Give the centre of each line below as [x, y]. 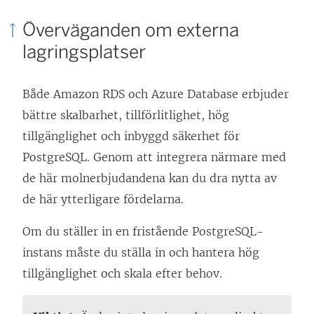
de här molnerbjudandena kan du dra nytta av [150, 178]
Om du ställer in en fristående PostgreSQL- [143, 232]
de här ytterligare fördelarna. [103, 199]
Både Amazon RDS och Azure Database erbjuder [156, 94]
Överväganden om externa [131, 30]
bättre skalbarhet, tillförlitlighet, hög [126, 115]
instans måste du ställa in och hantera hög [141, 253]
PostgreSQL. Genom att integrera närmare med [154, 157]
